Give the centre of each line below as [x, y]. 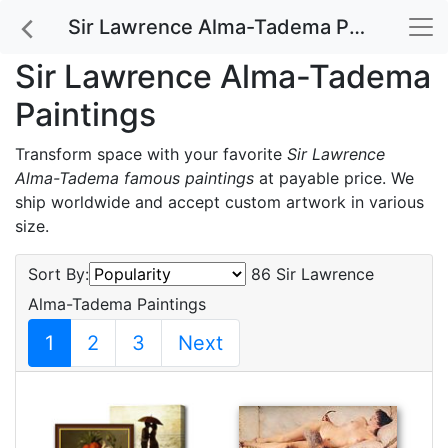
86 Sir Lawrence [310, 274]
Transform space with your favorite [151, 154]
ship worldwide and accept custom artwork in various [219, 202]
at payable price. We [334, 178]
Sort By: [58, 274]
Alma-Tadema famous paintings [134, 178]
